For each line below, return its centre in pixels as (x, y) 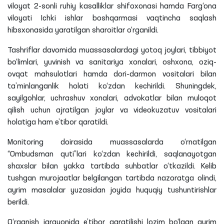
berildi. (18, 202)
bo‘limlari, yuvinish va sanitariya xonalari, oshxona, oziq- (112, 62)
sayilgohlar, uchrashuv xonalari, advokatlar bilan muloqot (112, 98)
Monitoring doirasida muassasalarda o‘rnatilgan (112, 142)
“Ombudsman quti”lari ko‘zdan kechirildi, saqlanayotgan (112, 154)
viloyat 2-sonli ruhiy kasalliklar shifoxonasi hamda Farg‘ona (112, 6)
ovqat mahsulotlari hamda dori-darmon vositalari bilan (112, 74)
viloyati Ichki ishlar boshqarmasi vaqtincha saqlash (112, 18)
